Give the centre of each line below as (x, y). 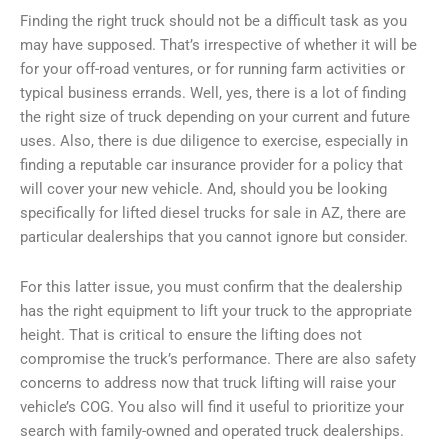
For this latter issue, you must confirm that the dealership (211, 286)
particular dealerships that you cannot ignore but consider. (214, 237)
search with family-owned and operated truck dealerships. (212, 430)
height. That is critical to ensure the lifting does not (191, 334)
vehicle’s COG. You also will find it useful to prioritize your (212, 406)
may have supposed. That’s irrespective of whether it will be (218, 45)
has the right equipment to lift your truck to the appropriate (216, 310)
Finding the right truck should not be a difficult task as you (213, 21)
